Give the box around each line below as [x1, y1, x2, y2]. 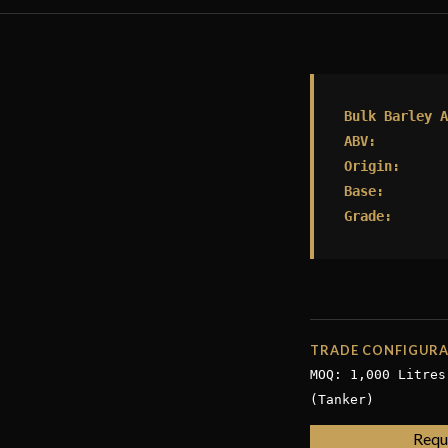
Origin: [344, 158, 400, 174]
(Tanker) [310, 392, 374, 407]
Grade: [344, 208, 392, 224]
